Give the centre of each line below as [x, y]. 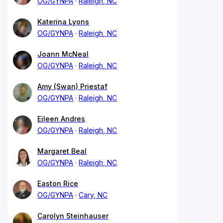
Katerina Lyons [63, 21]
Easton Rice [58, 183]
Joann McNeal [63, 54]
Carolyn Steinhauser [73, 216]
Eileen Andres [61, 118]
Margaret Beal [62, 151]
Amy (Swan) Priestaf [72, 86]
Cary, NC [93, 195]
